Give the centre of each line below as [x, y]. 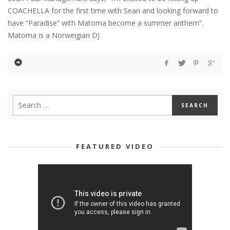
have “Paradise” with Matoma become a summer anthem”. [106, 23]
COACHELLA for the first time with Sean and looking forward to [113, 10]
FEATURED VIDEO [115, 146]
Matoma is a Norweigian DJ [54, 35]
